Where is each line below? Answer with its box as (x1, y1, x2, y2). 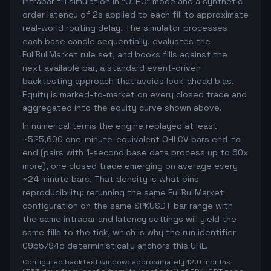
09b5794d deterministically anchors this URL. (22, 240, 208, 251)
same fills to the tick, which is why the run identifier (22, 227, 236, 238)
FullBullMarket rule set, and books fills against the (22, 49, 227, 60)
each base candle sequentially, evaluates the (22, 36, 211, 47)
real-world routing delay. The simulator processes (22, 22, 227, 33)
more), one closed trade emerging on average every (22, 160, 238, 171)
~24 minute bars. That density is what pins (22, 174, 199, 184)
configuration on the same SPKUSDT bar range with (22, 200, 233, 211)
